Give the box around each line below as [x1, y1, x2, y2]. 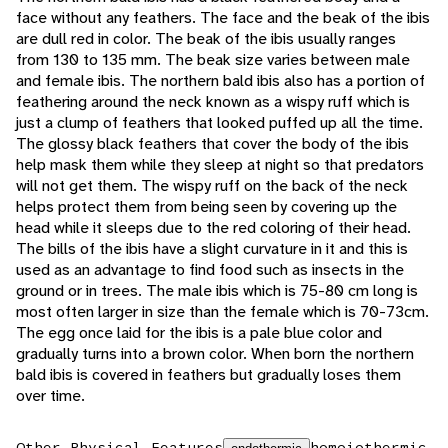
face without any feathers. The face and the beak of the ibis [16, 7, 430, 29]
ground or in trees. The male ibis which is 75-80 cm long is [16, 280, 418, 302]
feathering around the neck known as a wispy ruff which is [16, 91, 410, 113]
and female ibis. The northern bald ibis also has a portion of [16, 70, 425, 92]
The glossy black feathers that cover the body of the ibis [16, 133, 409, 155]
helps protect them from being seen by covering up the [16, 196, 397, 218]
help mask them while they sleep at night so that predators [16, 154, 424, 176]
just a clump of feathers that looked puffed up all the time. [16, 112, 423, 134]
